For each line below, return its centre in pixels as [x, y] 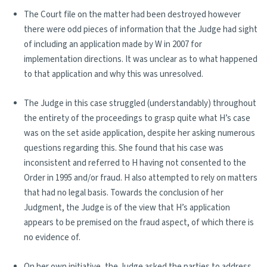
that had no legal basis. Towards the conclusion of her [124, 193]
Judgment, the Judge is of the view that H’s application [127, 208]
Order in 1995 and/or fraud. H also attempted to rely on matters [141, 178]
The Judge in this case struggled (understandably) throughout [140, 103]
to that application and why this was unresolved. [114, 74]
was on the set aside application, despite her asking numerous [139, 133]
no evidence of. [52, 237]
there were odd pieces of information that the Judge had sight [141, 30]
